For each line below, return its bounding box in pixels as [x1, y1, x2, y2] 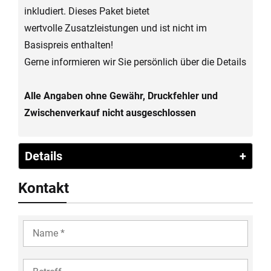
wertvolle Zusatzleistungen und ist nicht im [24, 22, 207, 34]
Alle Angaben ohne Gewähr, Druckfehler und [24, 90, 218, 102]
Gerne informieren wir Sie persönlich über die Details [24, 56, 246, 68]
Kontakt [18, 180, 69, 197]
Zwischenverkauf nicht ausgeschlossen [24, 107, 196, 119]
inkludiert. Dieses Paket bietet [24, 5, 149, 18]
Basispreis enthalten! [24, 39, 113, 51]
